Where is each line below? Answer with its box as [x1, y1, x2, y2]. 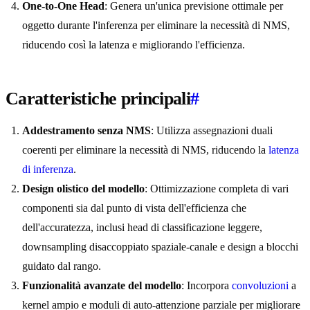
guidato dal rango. [22, 260, 101, 273]
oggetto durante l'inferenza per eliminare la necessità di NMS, [22, 19, 290, 32]
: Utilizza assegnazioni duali [151, 125, 273, 137]
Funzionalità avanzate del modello [22, 280, 181, 292]
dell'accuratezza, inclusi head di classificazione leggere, [22, 221, 262, 234]
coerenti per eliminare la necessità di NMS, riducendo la [22, 144, 268, 156]
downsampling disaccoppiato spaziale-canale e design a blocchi [22, 241, 298, 253]
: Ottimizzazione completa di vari [145, 183, 289, 195]
